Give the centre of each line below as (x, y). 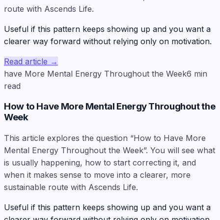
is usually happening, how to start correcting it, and (100, 163)
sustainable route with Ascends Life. (71, 187)
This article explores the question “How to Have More (105, 138)
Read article (26, 61)
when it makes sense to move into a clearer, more (97, 175)
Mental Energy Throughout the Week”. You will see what (110, 151)
